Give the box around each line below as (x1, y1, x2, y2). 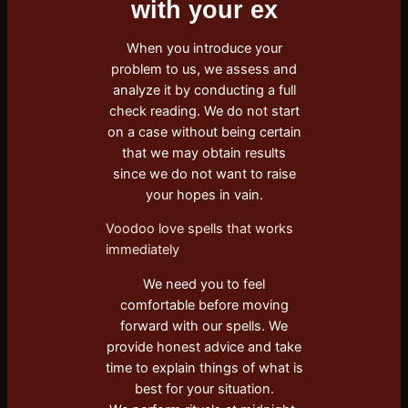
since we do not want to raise (112, 165, 296, 182)
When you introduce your (126, 39, 282, 56)
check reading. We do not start (108, 102, 300, 119)
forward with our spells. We (120, 317, 288, 334)
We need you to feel (143, 275, 265, 292)
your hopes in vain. (145, 186, 263, 203)
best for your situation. (134, 380, 274, 397)
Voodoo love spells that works (105, 220, 293, 238)
